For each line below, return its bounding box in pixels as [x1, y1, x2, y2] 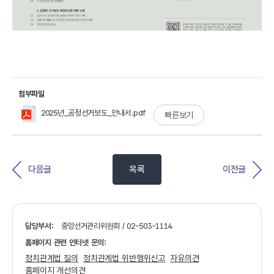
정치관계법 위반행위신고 [83, 253, 166, 263]
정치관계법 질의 [25, 253, 78, 263]
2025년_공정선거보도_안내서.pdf [41, 108, 146, 117]
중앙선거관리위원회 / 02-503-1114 [61, 221, 172, 231]
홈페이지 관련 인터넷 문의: [25, 238, 106, 247]
